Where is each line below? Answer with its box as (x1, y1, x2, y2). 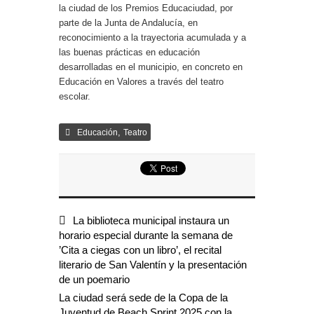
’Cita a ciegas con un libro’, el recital (59, 244, 221, 256)
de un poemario (59, 273, 130, 285)
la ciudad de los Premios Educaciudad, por (59, 3, 233, 13)
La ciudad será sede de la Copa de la (59, 292, 228, 303)
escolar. (59, 91, 90, 102)
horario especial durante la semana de (59, 229, 233, 241)
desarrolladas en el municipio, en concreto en (59, 62, 243, 72)
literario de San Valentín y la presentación (59, 259, 247, 271)
